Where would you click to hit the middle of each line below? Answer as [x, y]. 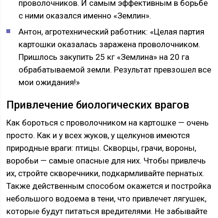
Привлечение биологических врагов [98, 105]
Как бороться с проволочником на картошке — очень [108, 123]
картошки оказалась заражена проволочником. [110, 44]
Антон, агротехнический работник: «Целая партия [112, 32]
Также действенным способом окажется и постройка [109, 186]
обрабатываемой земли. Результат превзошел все [115, 70]
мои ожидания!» [49, 82]
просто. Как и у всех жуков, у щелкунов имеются [98, 135]
